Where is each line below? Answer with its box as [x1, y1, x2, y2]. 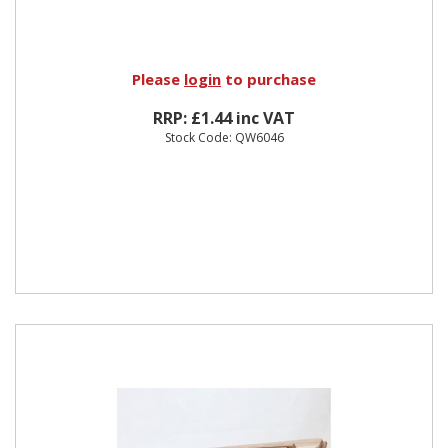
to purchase [221, 68, 316, 89]
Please [132, 68, 184, 89]
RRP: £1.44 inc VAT [153, 106, 295, 129]
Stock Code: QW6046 [164, 128, 284, 146]
